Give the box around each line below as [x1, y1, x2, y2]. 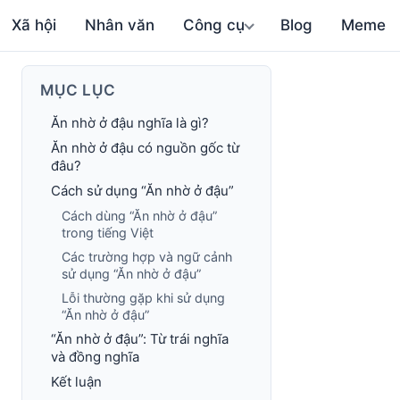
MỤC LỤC [40, 81, 116, 99]
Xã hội [12, 16, 57, 34]
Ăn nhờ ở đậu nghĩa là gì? [51, 114, 209, 131]
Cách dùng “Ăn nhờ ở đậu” [62, 208, 217, 223]
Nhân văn [85, 16, 155, 34]
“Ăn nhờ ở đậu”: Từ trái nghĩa [51, 330, 229, 347]
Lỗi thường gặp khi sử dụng [62, 290, 225, 305]
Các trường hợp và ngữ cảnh [62, 249, 232, 264]
